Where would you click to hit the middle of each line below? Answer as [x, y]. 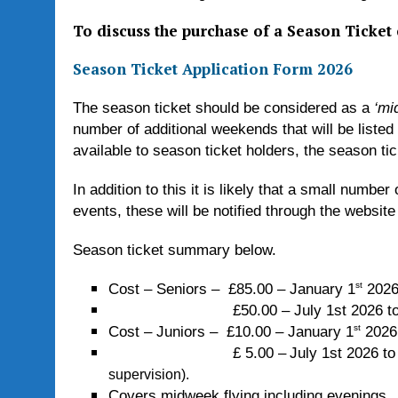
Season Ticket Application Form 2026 [213, 69]
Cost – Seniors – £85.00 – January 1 [232, 289]
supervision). [149, 374]
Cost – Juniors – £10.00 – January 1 [231, 332]
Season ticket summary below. [175, 250]
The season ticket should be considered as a [223, 108]
